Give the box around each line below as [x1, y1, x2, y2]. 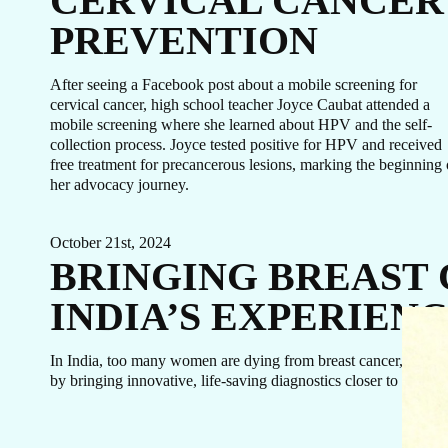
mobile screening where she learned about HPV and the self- [50, 116, 432, 133]
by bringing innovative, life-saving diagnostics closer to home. [50, 372, 441, 389]
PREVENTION [50, 18, 318, 63]
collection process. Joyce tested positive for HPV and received [50, 136, 442, 153]
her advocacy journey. [50, 176, 189, 193]
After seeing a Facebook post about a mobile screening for [50, 76, 417, 93]
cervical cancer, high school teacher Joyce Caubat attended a [50, 96, 430, 113]
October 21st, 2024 [50, 234, 171, 251]
